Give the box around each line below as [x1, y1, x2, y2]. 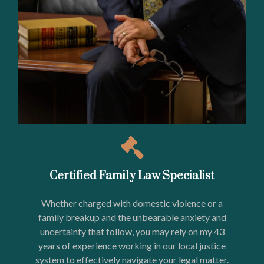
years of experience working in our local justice [38, 239, 226, 251]
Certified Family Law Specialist [49, 168, 214, 183]
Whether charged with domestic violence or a [41, 197, 223, 209]
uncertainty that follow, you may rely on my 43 [39, 225, 225, 237]
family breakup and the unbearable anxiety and [38, 211, 226, 223]
